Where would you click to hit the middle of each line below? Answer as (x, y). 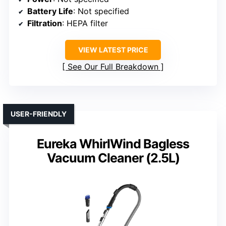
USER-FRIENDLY (39, 114)
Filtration (45, 23)
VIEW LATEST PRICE (113, 49)
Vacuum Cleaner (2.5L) (113, 158)
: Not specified (101, 11)
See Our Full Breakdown (113, 66)
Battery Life (50, 11)
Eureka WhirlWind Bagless (113, 144)
